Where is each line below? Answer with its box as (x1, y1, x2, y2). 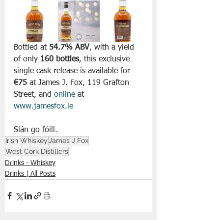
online (54, 90, 75, 99)
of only (14, 55, 40, 63)
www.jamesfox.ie (14, 102, 73, 110)
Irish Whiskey (5, 136, 48, 144)
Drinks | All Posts (5, 170, 55, 177)
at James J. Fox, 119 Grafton (27, 79, 132, 87)
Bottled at (14, 43, 49, 52)
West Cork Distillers (5, 147, 68, 155)
